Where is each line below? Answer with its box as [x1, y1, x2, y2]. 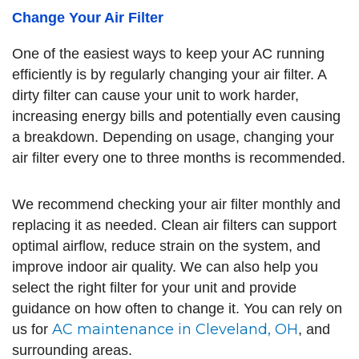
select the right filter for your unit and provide [12, 279, 296, 296]
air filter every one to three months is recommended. [12, 150, 345, 166]
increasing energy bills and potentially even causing [12, 108, 341, 124]
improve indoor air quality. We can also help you [12, 258, 318, 275]
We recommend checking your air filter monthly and [12, 196, 341, 212]
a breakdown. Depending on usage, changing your [12, 129, 334, 145]
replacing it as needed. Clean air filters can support [12, 216, 337, 233]
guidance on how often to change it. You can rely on [12, 300, 342, 317]
